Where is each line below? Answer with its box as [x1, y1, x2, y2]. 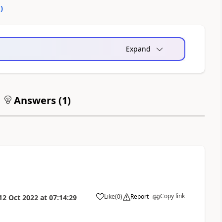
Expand [125, 44, 151, 54]
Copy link [160, 192, 185, 201]
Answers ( [11, 94, 62, 108]
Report [130, 192, 149, 201]
